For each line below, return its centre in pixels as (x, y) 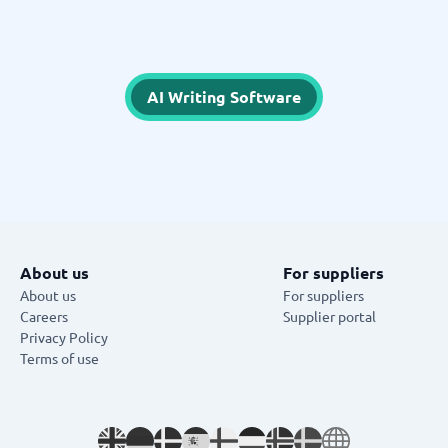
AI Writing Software (224, 96)
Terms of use (59, 358)
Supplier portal (329, 316)
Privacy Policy (64, 337)
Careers (44, 316)
